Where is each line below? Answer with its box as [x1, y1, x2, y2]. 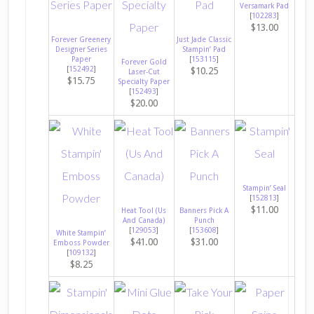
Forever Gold [121, 57, 167, 66]
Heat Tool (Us [121, 206, 167, 214]
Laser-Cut [128, 67, 160, 76]
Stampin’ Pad [182, 45, 226, 53]
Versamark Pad [240, 1, 289, 10]
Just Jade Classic [177, 35, 232, 43]
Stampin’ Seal [243, 184, 286, 192]
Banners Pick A [179, 206, 229, 214]
